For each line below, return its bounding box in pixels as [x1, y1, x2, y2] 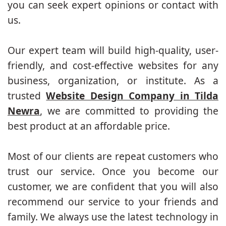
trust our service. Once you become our [8, 164, 218, 179]
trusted [8, 89, 46, 103]
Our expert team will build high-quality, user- [8, 43, 218, 58]
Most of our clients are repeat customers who [8, 149, 218, 163]
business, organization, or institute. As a [8, 74, 218, 88]
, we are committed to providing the [40, 104, 218, 118]
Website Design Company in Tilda [46, 89, 219, 103]
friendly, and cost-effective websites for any [8, 59, 218, 73]
